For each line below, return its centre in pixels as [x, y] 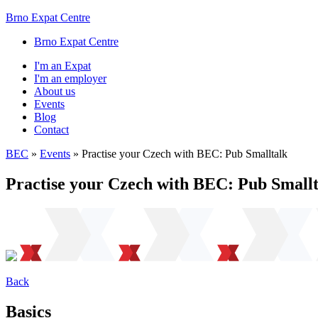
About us [55, 91]
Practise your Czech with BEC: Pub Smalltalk [185, 154]
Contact [51, 130]
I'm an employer [70, 78]
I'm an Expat [62, 66]
